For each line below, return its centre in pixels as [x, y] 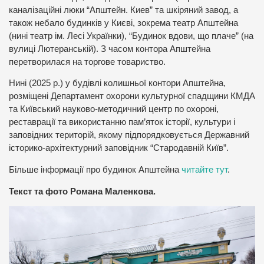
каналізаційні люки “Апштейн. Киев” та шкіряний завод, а [123, 10]
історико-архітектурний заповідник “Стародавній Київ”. [119, 148]
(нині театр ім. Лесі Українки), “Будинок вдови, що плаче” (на [131, 36]
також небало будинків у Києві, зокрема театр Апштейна [123, 23]
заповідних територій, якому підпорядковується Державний [129, 135]
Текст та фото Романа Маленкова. [82, 191]
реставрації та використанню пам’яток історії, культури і [122, 122]
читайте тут [203, 170]
